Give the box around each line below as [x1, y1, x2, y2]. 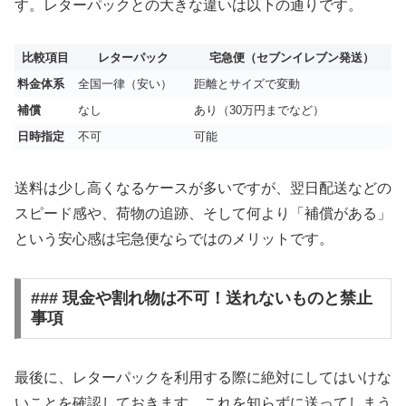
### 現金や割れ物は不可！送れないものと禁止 [30, 289, 372, 308]
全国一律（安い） [78, 76, 172, 91]
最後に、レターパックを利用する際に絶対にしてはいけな [14, 370, 391, 386]
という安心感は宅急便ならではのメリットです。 [14, 230, 333, 246]
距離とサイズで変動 [194, 76, 300, 91]
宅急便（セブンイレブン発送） [208, 50, 374, 64]
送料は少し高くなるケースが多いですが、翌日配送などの [14, 179, 391, 196]
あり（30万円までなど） [194, 102, 324, 117]
